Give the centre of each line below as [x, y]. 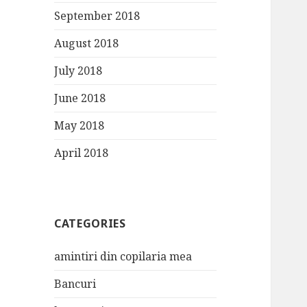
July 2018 [78, 71]
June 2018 [80, 98]
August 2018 [87, 44]
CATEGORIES [90, 224]
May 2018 [79, 126]
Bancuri [75, 284]
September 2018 [97, 16]
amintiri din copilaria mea [123, 257]
